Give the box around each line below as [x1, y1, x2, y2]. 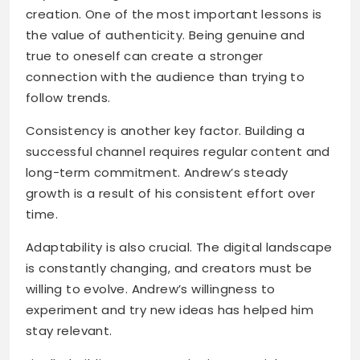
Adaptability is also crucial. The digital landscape [26, 239, 333, 256]
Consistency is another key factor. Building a [26, 122, 305, 140]
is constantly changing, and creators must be [26, 260, 313, 277]
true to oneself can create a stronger [26, 47, 264, 65]
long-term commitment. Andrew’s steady [26, 164, 288, 182]
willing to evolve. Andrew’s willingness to [26, 280, 276, 298]
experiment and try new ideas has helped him [26, 301, 314, 319]
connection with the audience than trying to [26, 68, 305, 86]
